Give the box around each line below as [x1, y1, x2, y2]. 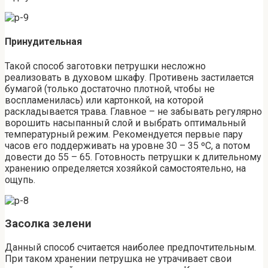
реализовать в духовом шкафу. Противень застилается [5, 71, 254, 83]
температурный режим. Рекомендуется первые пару [5, 128, 243, 140]
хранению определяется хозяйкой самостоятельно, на [5, 162, 246, 174]
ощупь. [5, 173, 35, 185]
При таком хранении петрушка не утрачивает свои [5, 253, 232, 264]
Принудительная [5, 36, 82, 48]
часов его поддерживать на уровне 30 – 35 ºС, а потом [5, 139, 250, 151]
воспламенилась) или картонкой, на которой [5, 94, 203, 106]
